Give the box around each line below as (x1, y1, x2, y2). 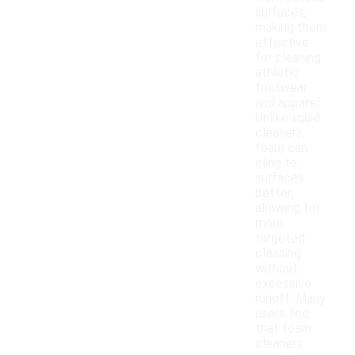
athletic (255, 65, 299, 81)
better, (255, 185, 293, 201)
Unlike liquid (255, 110, 320, 126)
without (255, 261, 298, 277)
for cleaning (255, 50, 321, 66)
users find (255, 306, 309, 322)
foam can (255, 140, 307, 156)
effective (255, 35, 309, 51)
